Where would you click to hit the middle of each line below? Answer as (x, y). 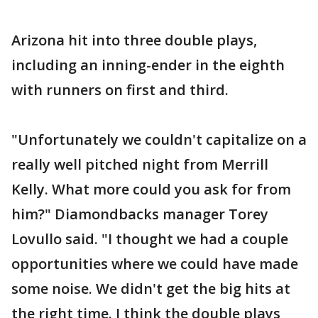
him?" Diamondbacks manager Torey (140, 214)
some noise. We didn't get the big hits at (151, 289)
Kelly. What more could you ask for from (151, 189)
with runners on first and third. (120, 90)
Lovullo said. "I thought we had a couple (150, 239)
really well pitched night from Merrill (140, 164)
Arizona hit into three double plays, (134, 40)
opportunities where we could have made (155, 264)
